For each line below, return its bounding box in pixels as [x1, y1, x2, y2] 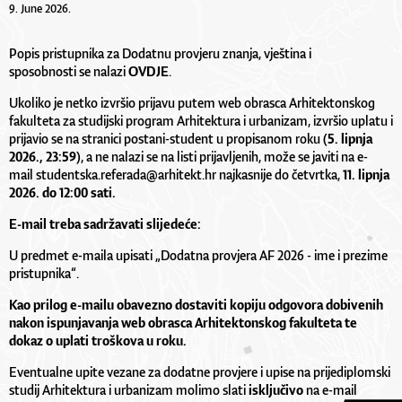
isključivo [246, 380, 306, 398]
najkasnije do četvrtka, [216, 165, 343, 183]
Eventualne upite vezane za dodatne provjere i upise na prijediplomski [9, 363, 390, 380]
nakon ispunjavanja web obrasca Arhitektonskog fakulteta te [9, 313, 357, 331]
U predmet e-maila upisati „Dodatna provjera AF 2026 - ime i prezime [9, 246, 388, 264]
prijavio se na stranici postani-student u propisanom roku [9, 129, 323, 147]
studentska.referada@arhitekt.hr [36, 165, 216, 183]
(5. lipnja [323, 129, 372, 147]
